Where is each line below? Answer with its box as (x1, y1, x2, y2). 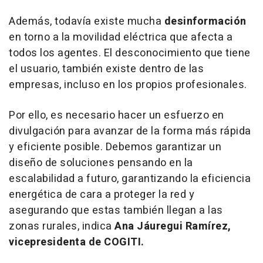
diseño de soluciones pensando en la (9, 154, 193, 171)
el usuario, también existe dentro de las (9, 60, 204, 77)
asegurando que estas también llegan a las (9, 202, 223, 218)
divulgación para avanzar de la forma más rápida (9, 123, 251, 139)
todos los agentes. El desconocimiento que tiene (9, 45, 251, 61)
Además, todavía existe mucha (9, 13, 164, 29)
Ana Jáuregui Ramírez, (114, 218, 231, 234)
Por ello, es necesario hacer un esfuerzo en (9, 107, 224, 123)
